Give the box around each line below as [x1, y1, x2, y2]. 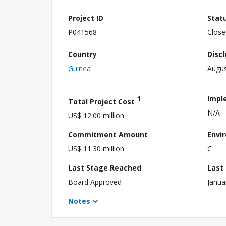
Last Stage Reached [68, 163, 141, 173]
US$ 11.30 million [68, 144, 124, 154]
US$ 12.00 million [68, 110, 124, 121]
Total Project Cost [68, 96, 137, 106]
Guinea [68, 63, 91, 73]
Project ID [68, 13, 103, 23]
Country [68, 49, 97, 59]
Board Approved [68, 177, 122, 187]
